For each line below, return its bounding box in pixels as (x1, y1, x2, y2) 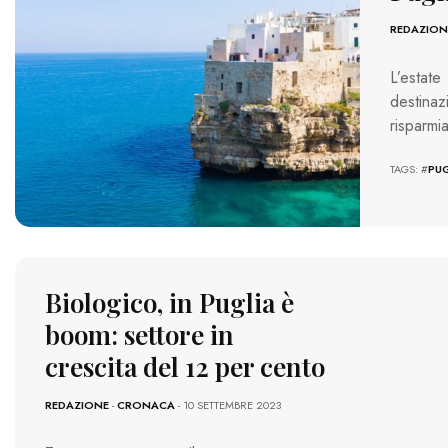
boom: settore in (45, 317, 234, 353)
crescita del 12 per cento (45, 349, 325, 385)
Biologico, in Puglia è (45, 285, 294, 321)
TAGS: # (389, 160, 428, 177)
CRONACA (117, 397, 175, 414)
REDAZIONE (45, 397, 109, 414)
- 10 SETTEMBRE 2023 (175, 397, 281, 414)
